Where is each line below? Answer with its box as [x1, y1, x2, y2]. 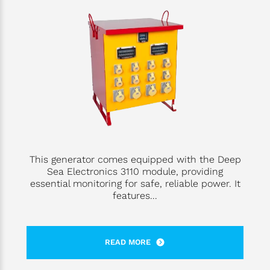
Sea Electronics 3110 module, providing [47, 165, 223, 177]
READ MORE [105, 237, 151, 247]
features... [113, 189, 157, 201]
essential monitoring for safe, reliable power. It [30, 177, 240, 189]
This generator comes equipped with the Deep [29, 153, 241, 165]
